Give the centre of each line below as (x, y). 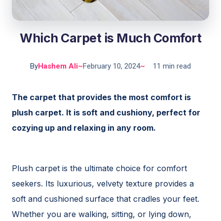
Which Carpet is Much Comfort (110, 38)
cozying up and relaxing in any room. (84, 128)
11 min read (172, 66)
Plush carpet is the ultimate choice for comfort (99, 168)
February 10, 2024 (111, 66)
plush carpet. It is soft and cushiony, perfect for (106, 112)
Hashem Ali (58, 66)
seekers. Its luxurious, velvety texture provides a (103, 184)
